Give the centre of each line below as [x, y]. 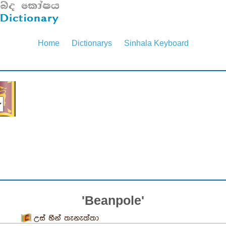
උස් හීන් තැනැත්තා [66, 218]
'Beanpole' [113, 200]
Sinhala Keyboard [156, 43]
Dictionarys [92, 43]
